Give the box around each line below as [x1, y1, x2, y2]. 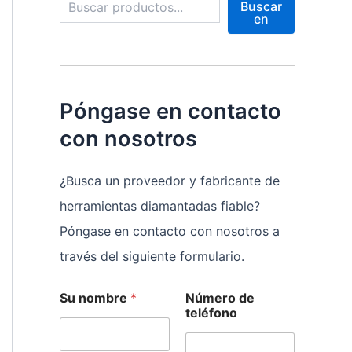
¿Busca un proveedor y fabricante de [60, 173, 280, 189]
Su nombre [60, 290, 130, 306]
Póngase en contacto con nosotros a [60, 223, 280, 240]
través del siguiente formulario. [60, 248, 244, 265]
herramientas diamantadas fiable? [60, 198, 260, 214]
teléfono [185, 305, 237, 321]
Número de [185, 290, 255, 306]
